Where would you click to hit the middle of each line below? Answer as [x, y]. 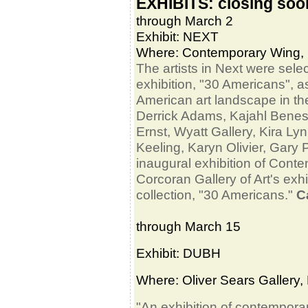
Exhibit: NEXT [177, 36]
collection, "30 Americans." [216, 195]
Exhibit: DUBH [180, 253]
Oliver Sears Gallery [241, 280]
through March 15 [192, 226]
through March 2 [185, 21]
